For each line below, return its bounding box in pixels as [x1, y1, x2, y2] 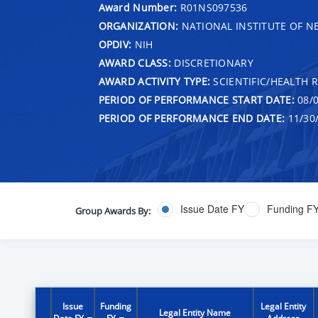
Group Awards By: [75, 204, 150, 217]
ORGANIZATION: [98, 18, 179, 33]
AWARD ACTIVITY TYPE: [98, 74, 211, 88]
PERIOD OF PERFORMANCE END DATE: [98, 111, 285, 125]
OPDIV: [98, 37, 132, 51]
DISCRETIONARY [170, 55, 253, 70]
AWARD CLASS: [98, 55, 171, 70]
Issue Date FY [180, 202, 244, 216]
